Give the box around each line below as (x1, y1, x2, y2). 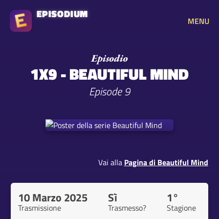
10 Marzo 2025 (18, 189, 88, 206)
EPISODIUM (37, 6, 88, 21)
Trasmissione (18, 202, 62, 214)
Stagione (166, 202, 196, 214)
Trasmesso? (108, 202, 146, 214)
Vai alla (98, 156, 124, 168)
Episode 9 (89, 83, 130, 100)
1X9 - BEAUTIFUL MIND (30, 62, 189, 86)
